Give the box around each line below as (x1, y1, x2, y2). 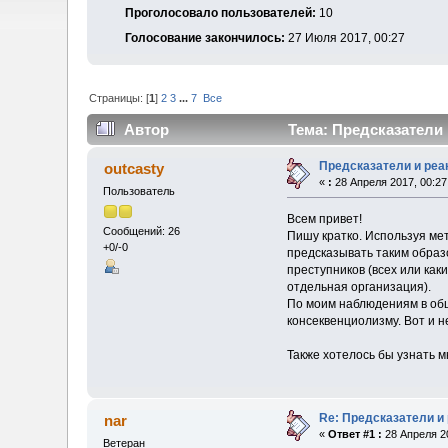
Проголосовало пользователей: (124, 5, 316, 20)
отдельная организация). (286, 279, 431, 294)
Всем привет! (286, 211, 362, 226)
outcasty (103, 159, 164, 177)
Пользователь (103, 184, 176, 197)
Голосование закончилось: (124, 30, 285, 45)
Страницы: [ (89, 92, 150, 105)
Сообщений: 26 (103, 225, 181, 238)
